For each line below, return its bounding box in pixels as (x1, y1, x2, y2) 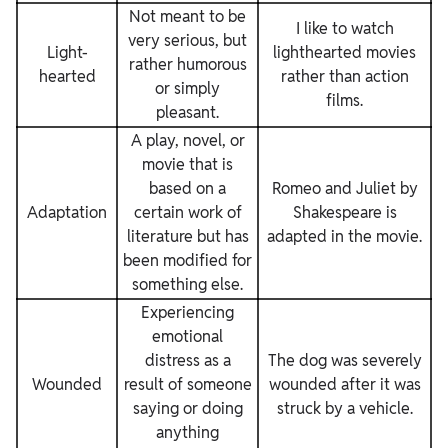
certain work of (133, 202, 242, 223)
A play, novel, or (130, 130, 245, 151)
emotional (152, 326, 223, 347)
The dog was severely (267, 350, 422, 371)
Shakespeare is (292, 202, 397, 223)
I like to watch (295, 18, 394, 39)
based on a (149, 178, 226, 199)
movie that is (142, 154, 233, 175)
